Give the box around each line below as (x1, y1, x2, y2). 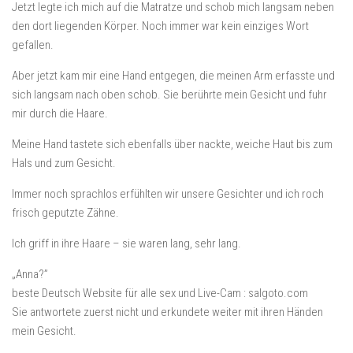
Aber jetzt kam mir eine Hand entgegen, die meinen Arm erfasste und (12, 69, 335, 83)
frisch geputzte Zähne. (12, 206, 119, 220)
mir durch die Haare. (12, 106, 108, 121)
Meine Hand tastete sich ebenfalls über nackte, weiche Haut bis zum (12, 137, 333, 151)
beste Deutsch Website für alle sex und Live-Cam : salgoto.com (12, 286, 308, 300)
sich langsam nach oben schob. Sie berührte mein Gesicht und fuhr (12, 87, 327, 102)
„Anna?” (12, 267, 48, 281)
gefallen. (12, 38, 54, 52)
